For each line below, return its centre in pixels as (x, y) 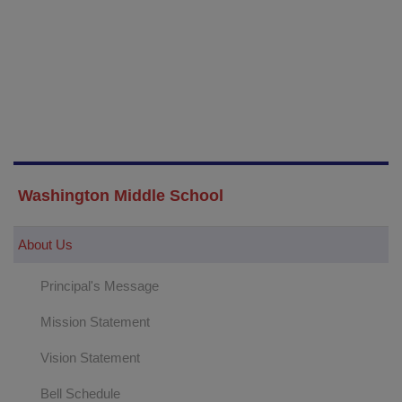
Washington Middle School (121, 196)
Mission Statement (95, 322)
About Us (45, 245)
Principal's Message (100, 286)
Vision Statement (90, 358)
